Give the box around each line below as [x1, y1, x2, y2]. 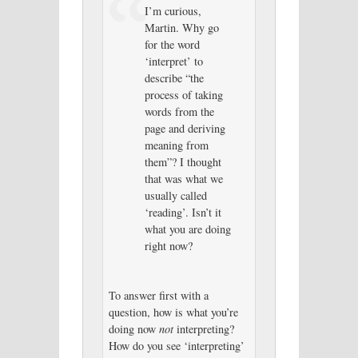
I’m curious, [144, 2, 201, 18]
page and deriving [144, 120, 225, 136]
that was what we [144, 170, 223, 186]
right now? [144, 237, 193, 253]
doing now [108, 320, 159, 336]
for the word [144, 36, 200, 52]
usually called [144, 187, 207, 203]
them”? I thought [144, 153, 221, 169]
